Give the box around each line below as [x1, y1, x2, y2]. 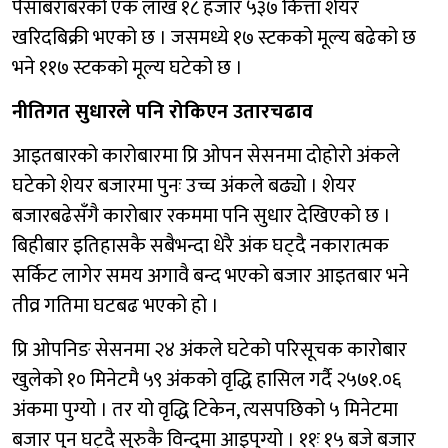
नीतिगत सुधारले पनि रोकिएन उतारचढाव [12, 94, 313, 129]
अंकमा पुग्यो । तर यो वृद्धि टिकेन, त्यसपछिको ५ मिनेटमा [12, 392, 398, 427]
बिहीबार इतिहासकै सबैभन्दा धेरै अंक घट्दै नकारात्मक [12, 228, 389, 263]
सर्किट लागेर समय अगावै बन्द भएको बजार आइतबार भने [12, 258, 409, 293]
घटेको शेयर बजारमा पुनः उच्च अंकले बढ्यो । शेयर [12, 168, 356, 203]
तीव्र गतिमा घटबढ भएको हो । [12, 288, 223, 323]
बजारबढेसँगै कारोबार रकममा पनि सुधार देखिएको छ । [12, 198, 391, 233]
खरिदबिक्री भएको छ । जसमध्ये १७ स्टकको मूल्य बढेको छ [12, 20, 416, 55]
